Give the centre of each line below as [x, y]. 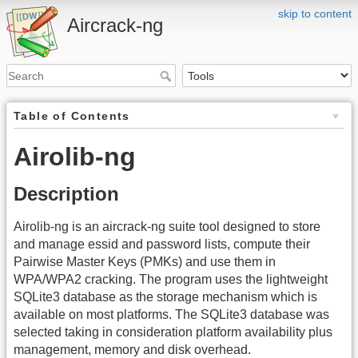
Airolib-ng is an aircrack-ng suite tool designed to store [167, 227]
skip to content [315, 14]
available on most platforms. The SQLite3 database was [171, 315]
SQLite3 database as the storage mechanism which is [165, 297]
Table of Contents [72, 116]
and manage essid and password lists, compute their [162, 245]
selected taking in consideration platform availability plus [173, 332]
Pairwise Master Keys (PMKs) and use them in [145, 262]
